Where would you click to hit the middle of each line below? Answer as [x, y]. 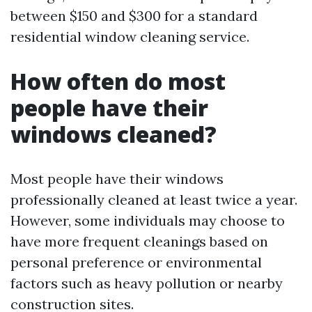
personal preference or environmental [136, 262]
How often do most [118, 81]
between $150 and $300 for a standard [134, 16]
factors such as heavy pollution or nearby [147, 283]
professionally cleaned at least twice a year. [154, 200]
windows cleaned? [114, 134]
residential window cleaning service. [130, 37]
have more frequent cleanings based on [139, 241]
